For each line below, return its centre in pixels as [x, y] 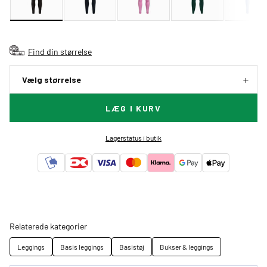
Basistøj [132, 247]
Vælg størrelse [52, 80]
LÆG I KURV [133, 108]
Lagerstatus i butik [133, 138]
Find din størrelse [60, 52]
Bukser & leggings [187, 247]
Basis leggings [82, 247]
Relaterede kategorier [48, 226]
